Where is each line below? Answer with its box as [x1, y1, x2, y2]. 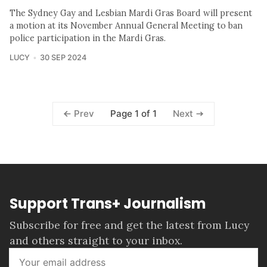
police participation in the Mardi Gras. [10, 32, 166, 44]
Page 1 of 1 [110, 107, 157, 119]
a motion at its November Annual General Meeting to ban [10, 20, 243, 31]
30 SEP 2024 [39, 52, 86, 62]
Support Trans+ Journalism [10, 194, 206, 214]
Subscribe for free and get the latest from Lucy [10, 218, 249, 232]
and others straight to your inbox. [10, 233, 182, 247]
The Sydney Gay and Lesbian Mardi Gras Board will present [10, 7, 252, 18]
